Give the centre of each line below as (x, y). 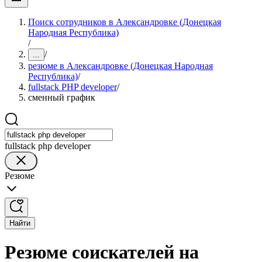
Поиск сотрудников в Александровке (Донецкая (125, 22)
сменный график (62, 97)
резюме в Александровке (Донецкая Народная (120, 66)
